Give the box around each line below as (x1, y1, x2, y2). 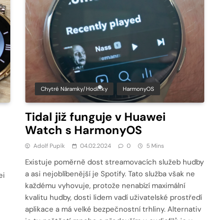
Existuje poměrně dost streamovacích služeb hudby (25, 157, 204, 167)
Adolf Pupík (33, 141, 65, 150)
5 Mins (146, 141, 165, 150)
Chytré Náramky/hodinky (41, 84, 108, 93)
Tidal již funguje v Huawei (25, 109, 166, 124)
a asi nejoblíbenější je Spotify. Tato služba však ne (25, 168, 195, 179)
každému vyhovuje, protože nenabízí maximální (25, 180, 186, 191)
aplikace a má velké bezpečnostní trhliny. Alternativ (25, 204, 202, 214)
